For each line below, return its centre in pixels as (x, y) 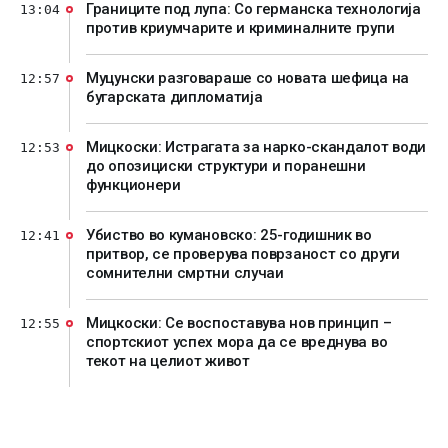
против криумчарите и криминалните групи (240, 28)
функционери (133, 185)
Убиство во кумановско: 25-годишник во (229, 235)
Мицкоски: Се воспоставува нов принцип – (239, 323)
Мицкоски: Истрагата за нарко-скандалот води (256, 147)
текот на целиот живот (168, 361)
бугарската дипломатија (174, 97)
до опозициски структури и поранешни (226, 166)
